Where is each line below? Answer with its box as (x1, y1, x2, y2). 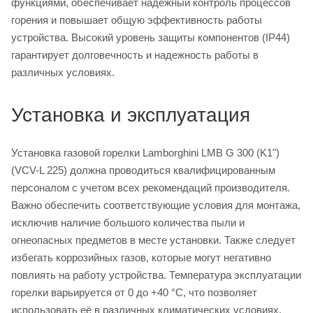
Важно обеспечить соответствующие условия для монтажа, (11, 198, 300, 211)
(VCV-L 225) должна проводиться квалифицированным (11, 163, 275, 176)
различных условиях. (11, 66, 115, 78)
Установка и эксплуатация (11, 103, 250, 126)
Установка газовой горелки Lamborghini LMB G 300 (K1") (11, 146, 279, 159)
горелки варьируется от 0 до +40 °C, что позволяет (11, 286, 257, 298)
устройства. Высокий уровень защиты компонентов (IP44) (11, 31, 290, 43)
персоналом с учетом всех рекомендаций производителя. (11, 181, 290, 194)
